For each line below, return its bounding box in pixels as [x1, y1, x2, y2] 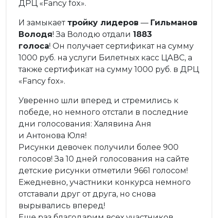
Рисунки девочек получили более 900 [18, 143, 179, 152]
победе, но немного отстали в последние [18, 108, 188, 117]
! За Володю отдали [53, 30, 133, 39]
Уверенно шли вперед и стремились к [18, 96, 179, 106]
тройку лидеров [67, 18, 139, 28]
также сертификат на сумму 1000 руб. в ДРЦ [18, 65, 199, 74]
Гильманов [150, 18, 198, 28]
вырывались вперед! [18, 201, 105, 211]
